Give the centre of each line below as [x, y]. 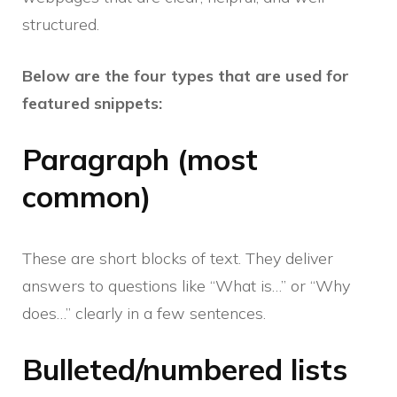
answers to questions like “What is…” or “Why [186, 286]
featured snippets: [92, 104]
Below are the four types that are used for [186, 76]
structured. [61, 25]
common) [86, 197]
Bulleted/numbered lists [185, 370]
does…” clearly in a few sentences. [144, 314]
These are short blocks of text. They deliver [178, 259]
